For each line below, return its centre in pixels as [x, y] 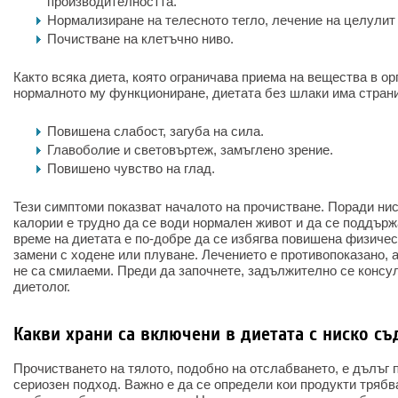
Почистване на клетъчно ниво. [140, 39]
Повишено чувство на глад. [131, 168]
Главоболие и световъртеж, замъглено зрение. [190, 150]
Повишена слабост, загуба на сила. [155, 131]
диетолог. [42, 287]
